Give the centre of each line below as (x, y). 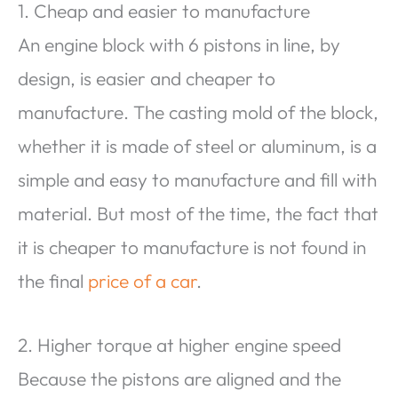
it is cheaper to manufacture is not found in (192, 247)
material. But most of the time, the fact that (198, 214)
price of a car (142, 281)
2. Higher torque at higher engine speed (179, 344)
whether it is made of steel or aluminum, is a (197, 146)
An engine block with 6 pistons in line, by (179, 45)
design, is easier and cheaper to (147, 79)
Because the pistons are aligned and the (179, 378)
